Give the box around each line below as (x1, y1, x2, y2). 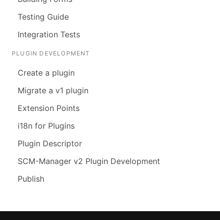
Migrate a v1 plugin (18, 85, 88, 96)
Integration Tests (18, 29, 80, 40)
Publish (18, 174, 44, 184)
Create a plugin (18, 68, 75, 78)
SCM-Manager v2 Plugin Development (18, 156, 160, 166)
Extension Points (18, 103, 80, 113)
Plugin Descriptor (18, 138, 82, 149)
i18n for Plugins (18, 121, 75, 131)
